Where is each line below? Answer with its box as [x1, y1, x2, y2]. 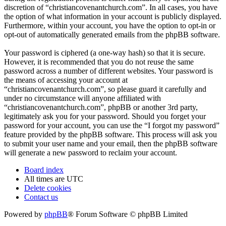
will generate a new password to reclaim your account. [4, 148, 177, 157]
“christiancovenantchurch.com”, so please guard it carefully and [4, 85, 206, 94]
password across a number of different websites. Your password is [4, 67, 213, 76]
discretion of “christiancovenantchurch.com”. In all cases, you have [4, 3, 217, 12]
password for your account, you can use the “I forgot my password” [4, 121, 219, 130]
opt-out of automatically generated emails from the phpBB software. [4, 30, 220, 39]
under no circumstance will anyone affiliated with [4, 94, 161, 103]
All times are [24, 175, 67, 184]
